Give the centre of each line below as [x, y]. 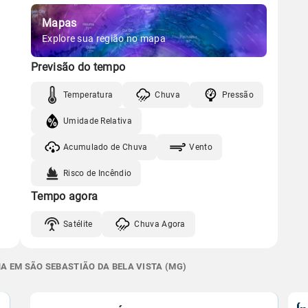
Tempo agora [65, 196]
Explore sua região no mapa [104, 38]
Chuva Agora [160, 224]
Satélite [78, 224]
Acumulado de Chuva [106, 147]
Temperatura [88, 95]
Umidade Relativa [98, 121]
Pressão [238, 95]
